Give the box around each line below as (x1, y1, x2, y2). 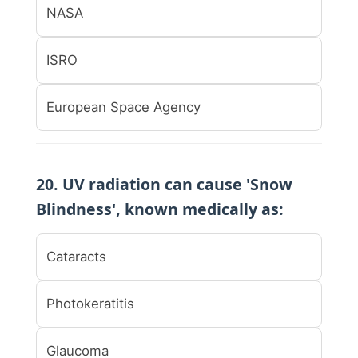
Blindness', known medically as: (36, 197, 284, 220)
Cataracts (46, 248, 106, 265)
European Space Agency (46, 98, 201, 115)
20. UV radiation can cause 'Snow (36, 173, 292, 195)
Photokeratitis (46, 295, 134, 312)
